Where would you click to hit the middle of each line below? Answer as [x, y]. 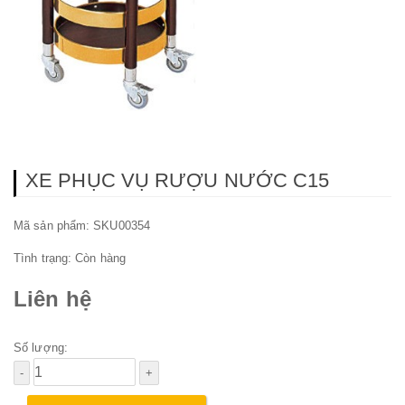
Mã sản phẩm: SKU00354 [82, 226]
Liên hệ [52, 298]
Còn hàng [101, 259]
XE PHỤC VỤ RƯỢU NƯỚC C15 [178, 181]
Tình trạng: [45, 259]
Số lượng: [41, 347]
